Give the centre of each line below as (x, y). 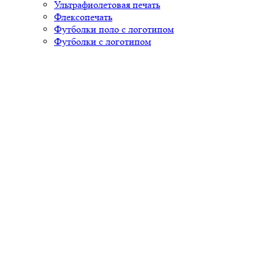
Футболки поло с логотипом (114, 29)
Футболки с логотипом (103, 41)
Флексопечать (83, 17)
